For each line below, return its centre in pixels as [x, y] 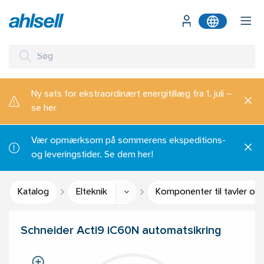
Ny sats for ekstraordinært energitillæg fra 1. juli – [132, 94]
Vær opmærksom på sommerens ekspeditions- [128, 141]
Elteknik [92, 192]
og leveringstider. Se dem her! [92, 155]
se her [44, 108]
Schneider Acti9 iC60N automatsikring [121, 231]
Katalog [33, 192]
